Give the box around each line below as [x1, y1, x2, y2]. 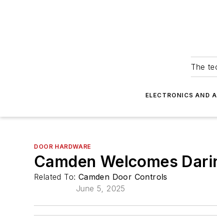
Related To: [34, 172, 78, 182]
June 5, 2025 [76, 184, 125, 193]
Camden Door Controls [78, 172, 168, 182]
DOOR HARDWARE [34, 143, 91, 150]
